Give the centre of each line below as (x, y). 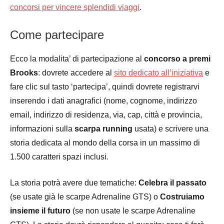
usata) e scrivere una (171, 128)
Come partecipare (57, 34)
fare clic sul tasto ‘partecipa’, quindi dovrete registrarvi (105, 86)
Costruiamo (182, 196)
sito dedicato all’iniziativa (158, 72)
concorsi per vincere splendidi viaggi (75, 7)
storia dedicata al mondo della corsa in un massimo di (105, 142)
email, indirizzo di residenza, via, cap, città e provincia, (106, 114)
